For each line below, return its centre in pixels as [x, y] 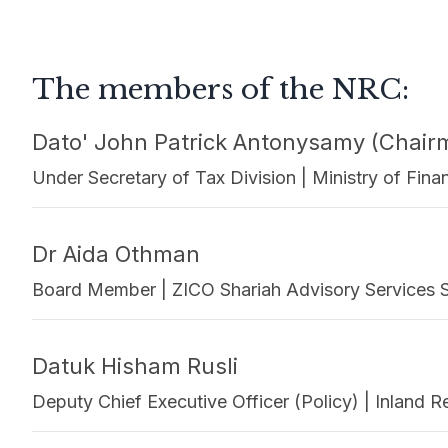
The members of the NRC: [220, 89]
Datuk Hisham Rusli [135, 366]
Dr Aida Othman [116, 254]
